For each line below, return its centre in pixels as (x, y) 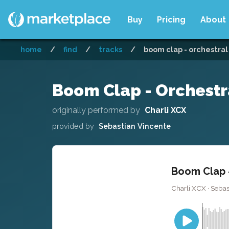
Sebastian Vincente (134, 126)
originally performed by (96, 110)
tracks (110, 49)
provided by (73, 126)
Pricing (171, 19)
